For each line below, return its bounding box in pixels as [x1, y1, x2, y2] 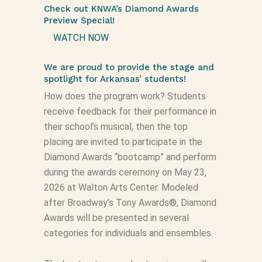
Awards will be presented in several [43, 212, 189, 223]
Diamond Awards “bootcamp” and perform [43, 151, 216, 163]
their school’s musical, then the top [43, 121, 188, 132]
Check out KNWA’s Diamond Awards [43, 4, 199, 14]
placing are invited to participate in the [43, 136, 202, 147]
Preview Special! [43, 15, 115, 26]
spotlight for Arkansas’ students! [43, 74, 186, 84]
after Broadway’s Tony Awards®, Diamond [43, 197, 216, 208]
